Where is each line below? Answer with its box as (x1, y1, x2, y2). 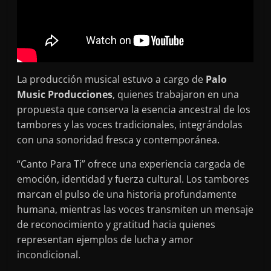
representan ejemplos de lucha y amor (17, 232, 194, 246)
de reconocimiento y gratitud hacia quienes (17, 217, 216, 231)
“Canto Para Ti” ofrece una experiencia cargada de (17, 157, 246, 171)
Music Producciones (17, 87, 113, 101)
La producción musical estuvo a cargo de (17, 72, 206, 86)
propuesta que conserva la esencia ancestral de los (17, 102, 251, 116)
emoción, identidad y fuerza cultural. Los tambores (17, 172, 250, 186)
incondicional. (17, 247, 81, 261)
